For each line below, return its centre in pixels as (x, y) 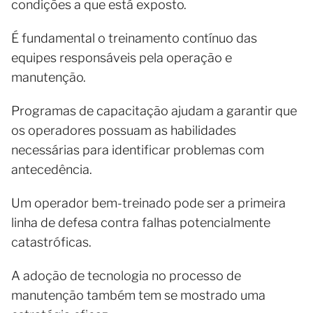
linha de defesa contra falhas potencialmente (141, 223)
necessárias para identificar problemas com (138, 150)
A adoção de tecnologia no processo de (126, 276)
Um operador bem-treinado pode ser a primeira (148, 203)
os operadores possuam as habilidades (124, 130)
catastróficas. (51, 242)
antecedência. (52, 169)
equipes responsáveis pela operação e (122, 58)
